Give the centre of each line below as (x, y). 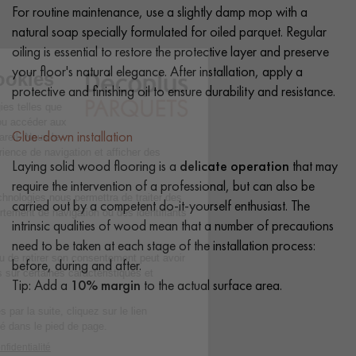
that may (313, 165)
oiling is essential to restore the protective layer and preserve (170, 51)
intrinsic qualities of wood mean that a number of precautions (173, 225)
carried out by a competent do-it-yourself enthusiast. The (161, 205)
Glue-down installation (72, 136)
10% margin (106, 284)
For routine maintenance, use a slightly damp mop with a (160, 11)
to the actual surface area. (211, 284)
